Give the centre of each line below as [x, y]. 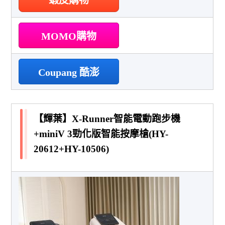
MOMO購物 [69, 36]
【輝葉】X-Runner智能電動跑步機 [107, 119]
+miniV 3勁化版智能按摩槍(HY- [101, 134]
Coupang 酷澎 [69, 72]
